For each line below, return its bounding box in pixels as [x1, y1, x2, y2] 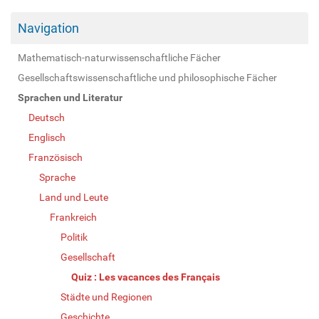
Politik [61, 231, 88, 243]
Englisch [28, 131, 66, 143]
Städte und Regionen [61, 291, 152, 303]
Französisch [28, 151, 83, 163]
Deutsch [28, 111, 65, 123]
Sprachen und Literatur [18, 91, 122, 103]
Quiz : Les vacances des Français [71, 271, 220, 283]
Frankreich [50, 211, 97, 223]
